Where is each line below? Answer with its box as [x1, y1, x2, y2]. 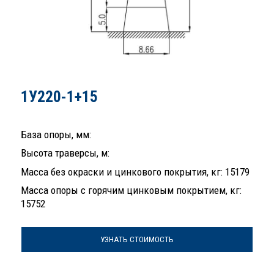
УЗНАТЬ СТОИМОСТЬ [100, 234, 174, 244]
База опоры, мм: [21, 128, 91, 141]
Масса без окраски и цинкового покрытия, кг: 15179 [21, 165, 250, 178]
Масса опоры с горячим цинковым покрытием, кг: [21, 184, 242, 197]
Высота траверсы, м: [21, 147, 109, 160]
